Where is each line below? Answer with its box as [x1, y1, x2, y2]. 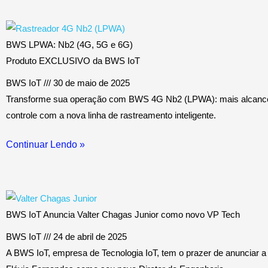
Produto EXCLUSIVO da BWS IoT [6, 55, 140, 66]
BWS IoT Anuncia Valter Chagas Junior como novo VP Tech [6, 209, 240, 220]
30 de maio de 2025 [51, 77, 130, 88]
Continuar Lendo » [6, 139, 85, 150]
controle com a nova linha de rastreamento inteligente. [6, 109, 216, 120]
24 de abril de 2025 [51, 231, 127, 242]
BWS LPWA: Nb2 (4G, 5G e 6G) [6, 39, 133, 50]
